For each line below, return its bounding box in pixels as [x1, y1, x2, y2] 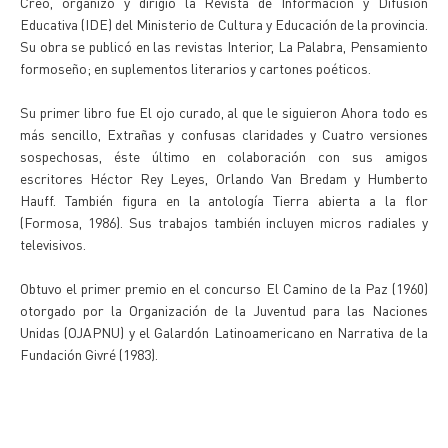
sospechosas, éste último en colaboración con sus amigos [20, 147, 428, 165]
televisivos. [20, 235, 86, 253]
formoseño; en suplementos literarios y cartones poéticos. [20, 59, 371, 77]
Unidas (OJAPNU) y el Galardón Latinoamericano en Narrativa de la [20, 323, 428, 341]
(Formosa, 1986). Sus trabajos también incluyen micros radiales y [20, 213, 428, 231]
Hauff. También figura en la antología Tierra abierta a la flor [20, 191, 428, 209]
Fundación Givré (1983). [20, 345, 158, 363]
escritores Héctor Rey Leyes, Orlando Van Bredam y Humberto [20, 169, 428, 187]
